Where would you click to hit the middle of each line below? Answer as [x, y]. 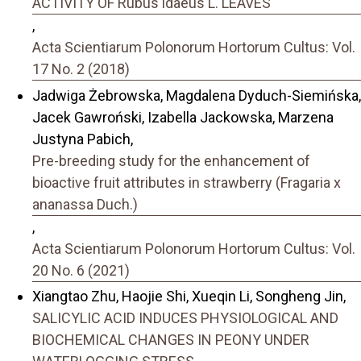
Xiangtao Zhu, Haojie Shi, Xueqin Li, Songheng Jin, [189, 297]
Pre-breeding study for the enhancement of [171, 160]
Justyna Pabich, [83, 139]
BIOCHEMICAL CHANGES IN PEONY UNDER [171, 340]
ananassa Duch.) [85, 204]
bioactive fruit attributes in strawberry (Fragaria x [187, 182]
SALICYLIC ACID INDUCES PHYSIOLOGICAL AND [185, 318]
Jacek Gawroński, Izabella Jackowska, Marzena [183, 117]
